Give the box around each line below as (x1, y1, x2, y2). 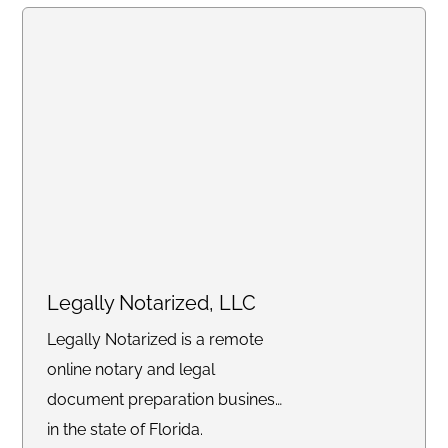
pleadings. (47, 40, 127, 60)
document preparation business (47, 389, 284, 409)
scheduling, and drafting (47, 10, 226, 30)
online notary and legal (47, 359, 216, 379)
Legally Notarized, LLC (47, 290, 257, 315)
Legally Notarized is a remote (47, 329, 264, 349)
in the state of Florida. (47, 419, 204, 439)
